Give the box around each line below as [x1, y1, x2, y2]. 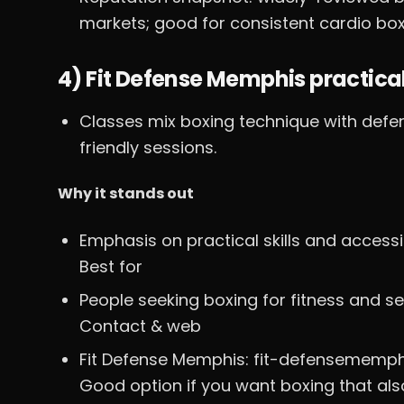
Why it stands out [58, 183, 194, 204]
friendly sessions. [79, 136, 216, 159]
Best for [79, 255, 142, 278]
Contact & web [79, 315, 201, 337]
